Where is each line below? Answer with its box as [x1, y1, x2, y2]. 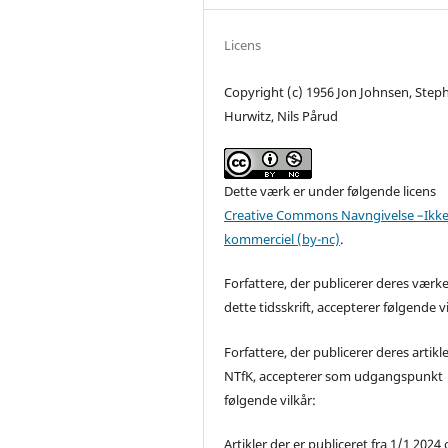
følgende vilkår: [224, 390, 317, 409]
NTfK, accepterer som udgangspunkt [224, 366, 444, 385]
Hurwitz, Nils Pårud [224, 107, 339, 126]
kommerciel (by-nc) [224, 230, 341, 249]
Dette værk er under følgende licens [224, 182, 437, 201]
